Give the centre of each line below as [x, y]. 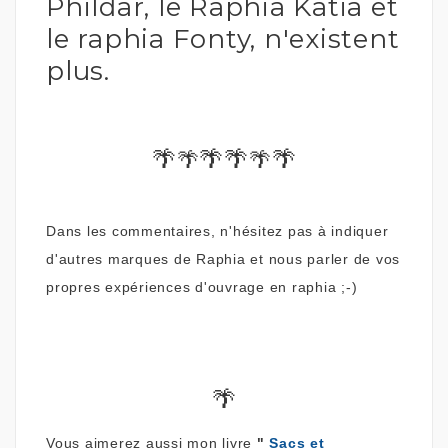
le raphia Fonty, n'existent [223, 38]
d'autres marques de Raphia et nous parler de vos [223, 258]
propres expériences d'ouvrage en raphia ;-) [204, 286]
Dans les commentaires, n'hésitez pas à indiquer [217, 230]
